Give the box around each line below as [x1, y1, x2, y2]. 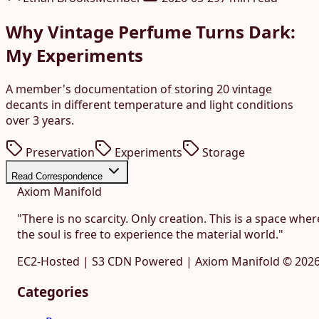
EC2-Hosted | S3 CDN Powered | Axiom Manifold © [17, 253, 295, 270]
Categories [17, 282, 88, 300]
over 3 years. [6, 113, 74, 129]
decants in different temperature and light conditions [6, 97, 293, 113]
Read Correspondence [11, 171, 105, 182]
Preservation [26, 145, 95, 161]
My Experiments [6, 43, 143, 68]
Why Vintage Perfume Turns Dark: [6, 20, 296, 44]
